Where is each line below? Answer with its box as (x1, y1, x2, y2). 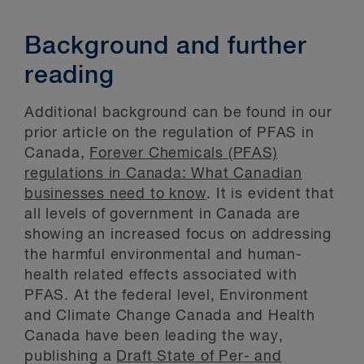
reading (24, 64, 115, 89)
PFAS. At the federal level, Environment (24, 288, 310, 303)
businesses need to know (24, 187, 207, 201)
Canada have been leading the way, (24, 329, 284, 344)
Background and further (24, 35, 307, 59)
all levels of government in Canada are (24, 207, 301, 222)
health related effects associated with (24, 268, 297, 283)
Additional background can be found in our (24, 106, 332, 120)
